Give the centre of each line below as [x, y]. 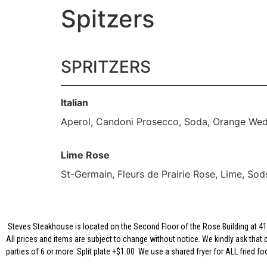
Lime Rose [85, 155]
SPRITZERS [106, 67]
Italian [74, 103]
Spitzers [108, 19]
